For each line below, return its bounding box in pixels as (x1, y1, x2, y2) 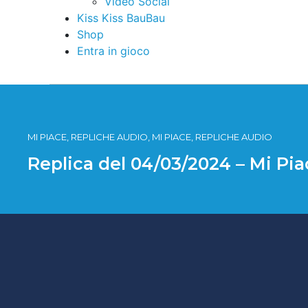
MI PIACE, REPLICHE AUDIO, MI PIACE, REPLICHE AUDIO (27, 131, 272, 142)
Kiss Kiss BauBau (77, 11, 165, 25)
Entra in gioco (77, 44, 150, 58)
